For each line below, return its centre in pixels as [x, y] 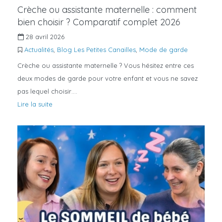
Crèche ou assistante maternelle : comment [107, 10]
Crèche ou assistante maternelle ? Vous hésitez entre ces [106, 66]
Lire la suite [35, 104]
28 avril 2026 [44, 37]
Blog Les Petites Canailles [96, 50]
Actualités [39, 50]
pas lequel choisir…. [47, 91]
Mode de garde [164, 50]
